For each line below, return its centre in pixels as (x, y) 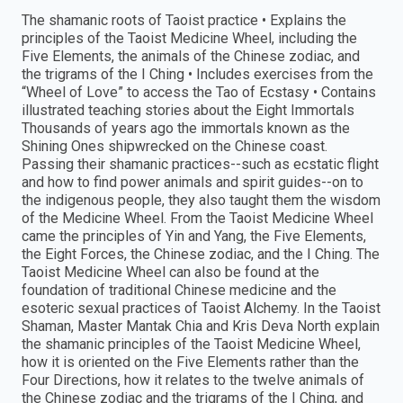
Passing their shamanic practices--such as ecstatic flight (200, 165)
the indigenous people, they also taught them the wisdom (201, 201)
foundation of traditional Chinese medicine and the (179, 291)
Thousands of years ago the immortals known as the (186, 129)
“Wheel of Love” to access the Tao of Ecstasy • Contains (199, 93)
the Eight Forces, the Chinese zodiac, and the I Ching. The (201, 255)
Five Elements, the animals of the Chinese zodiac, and (191, 57)
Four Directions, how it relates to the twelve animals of (193, 381)
